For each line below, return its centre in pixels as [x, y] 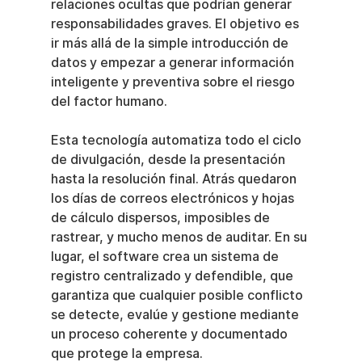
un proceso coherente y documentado [170, 334]
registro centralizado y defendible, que [173, 276]
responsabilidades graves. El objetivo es [176, 23]
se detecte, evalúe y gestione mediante [176, 314]
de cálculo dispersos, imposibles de [162, 217]
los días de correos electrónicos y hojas [174, 198]
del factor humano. [109, 101]
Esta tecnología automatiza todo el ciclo [177, 140]
